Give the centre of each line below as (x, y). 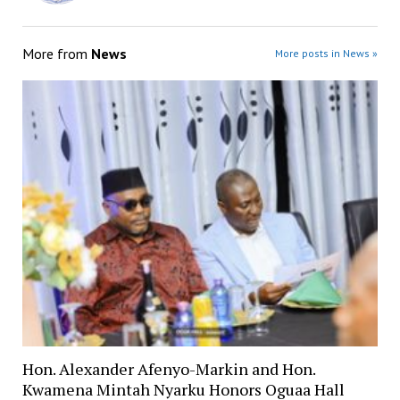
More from (56, 53)
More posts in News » (327, 53)
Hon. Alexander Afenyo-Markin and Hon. (168, 368)
